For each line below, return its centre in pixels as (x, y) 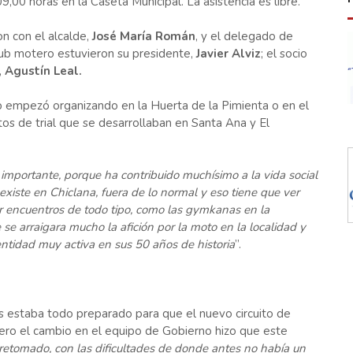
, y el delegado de (244, 36)
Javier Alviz (228, 54)
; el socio (284, 54)
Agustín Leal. (43, 71)
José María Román (143, 36)
